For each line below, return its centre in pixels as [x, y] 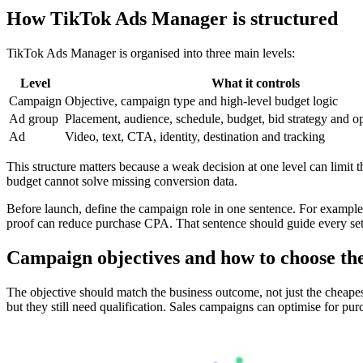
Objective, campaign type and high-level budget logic [201, 100]
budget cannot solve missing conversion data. [122, 181]
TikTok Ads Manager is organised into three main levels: [151, 53]
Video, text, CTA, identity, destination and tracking [195, 136]
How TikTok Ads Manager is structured [172, 19]
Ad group [34, 118]
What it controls [255, 83]
